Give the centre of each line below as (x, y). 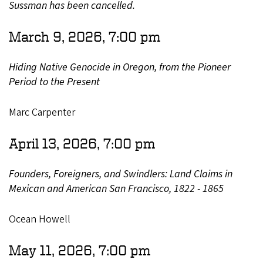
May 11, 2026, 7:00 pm (80, 250)
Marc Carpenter (42, 112)
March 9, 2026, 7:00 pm (85, 36)
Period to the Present (54, 82)
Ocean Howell (40, 219)
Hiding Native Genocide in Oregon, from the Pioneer (120, 67)
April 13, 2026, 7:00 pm (82, 143)
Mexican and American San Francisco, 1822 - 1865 (116, 188)
